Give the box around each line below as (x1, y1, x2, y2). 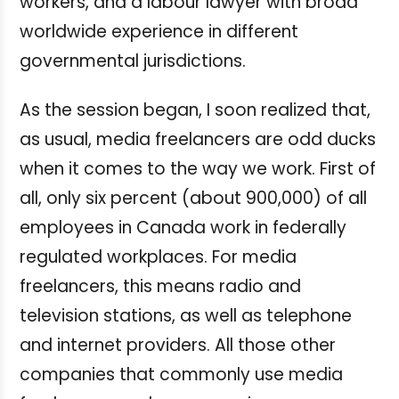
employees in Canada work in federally (20, 215, 346, 240)
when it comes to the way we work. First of (20, 156, 376, 181)
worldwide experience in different (20, 19, 298, 44)
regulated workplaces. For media (20, 244, 297, 269)
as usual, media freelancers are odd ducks (20, 126, 376, 151)
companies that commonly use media (20, 362, 343, 387)
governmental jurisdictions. (20, 48, 246, 73)
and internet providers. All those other (20, 332, 336, 357)
